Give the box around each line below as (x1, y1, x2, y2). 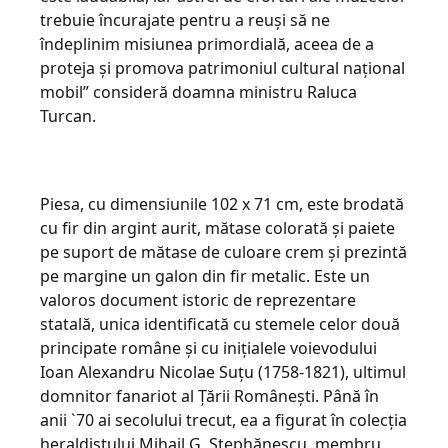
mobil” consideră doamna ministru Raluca (40, 80, 357, 103)
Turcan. (40, 104, 96, 127)
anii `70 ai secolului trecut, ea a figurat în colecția (40, 408, 407, 431)
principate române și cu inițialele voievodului (40, 336, 377, 359)
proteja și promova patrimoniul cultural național (40, 56, 405, 79)
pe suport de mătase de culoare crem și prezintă (40, 240, 407, 263)
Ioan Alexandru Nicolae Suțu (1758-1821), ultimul (40, 360, 406, 383)
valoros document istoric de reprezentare (40, 288, 356, 311)
